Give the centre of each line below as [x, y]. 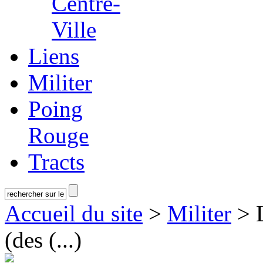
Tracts [56, 162]
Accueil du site [74, 213]
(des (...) [43, 240]
